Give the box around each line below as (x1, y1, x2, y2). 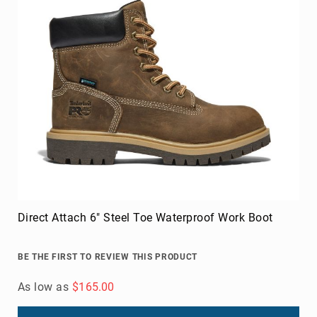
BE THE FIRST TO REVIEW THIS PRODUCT (18, 251, 198, 262)
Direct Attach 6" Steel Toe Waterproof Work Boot (18, 210, 273, 224)
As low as (18, 279, 69, 294)
